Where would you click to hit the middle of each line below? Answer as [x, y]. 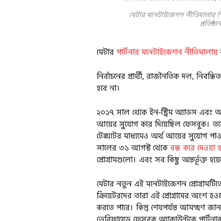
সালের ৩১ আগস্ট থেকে [134, 148]
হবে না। [110, 88]
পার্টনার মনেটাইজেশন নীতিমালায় [167, 52]
